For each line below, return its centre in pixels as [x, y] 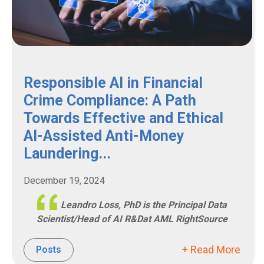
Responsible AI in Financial [113, 83]
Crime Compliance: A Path [110, 100]
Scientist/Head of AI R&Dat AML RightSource [132, 219]
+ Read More [211, 250]
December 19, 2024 [64, 181]
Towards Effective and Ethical [123, 118]
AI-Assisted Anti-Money [104, 136]
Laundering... [67, 154]
